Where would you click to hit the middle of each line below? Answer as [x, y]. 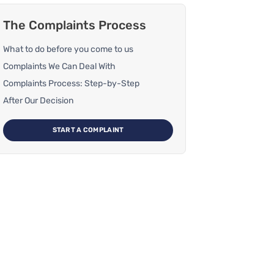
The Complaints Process [75, 25]
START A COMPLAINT [88, 130]
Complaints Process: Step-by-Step [71, 83]
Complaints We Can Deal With [59, 66]
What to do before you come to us [68, 49]
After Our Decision [38, 100]
